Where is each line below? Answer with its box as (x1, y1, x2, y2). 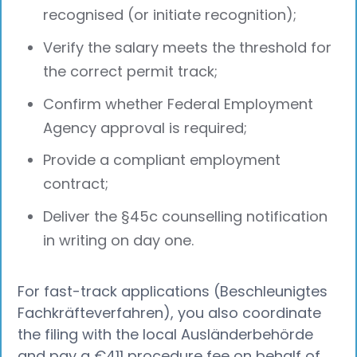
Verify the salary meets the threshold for (43, 37, 332, 57)
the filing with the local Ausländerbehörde (18, 324, 314, 344)
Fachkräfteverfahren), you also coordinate (18, 302, 322, 323)
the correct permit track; (43, 61, 218, 81)
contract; (43, 174, 109, 194)
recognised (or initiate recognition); (43, 5, 297, 25)
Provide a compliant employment (43, 150, 281, 171)
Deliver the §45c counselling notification (43, 206, 328, 227)
